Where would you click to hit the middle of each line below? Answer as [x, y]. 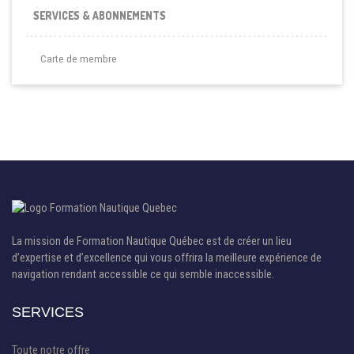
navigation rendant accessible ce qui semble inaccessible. [143, 275]
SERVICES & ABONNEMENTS [99, 16]
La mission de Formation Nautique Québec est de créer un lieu [152, 241]
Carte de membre [78, 58]
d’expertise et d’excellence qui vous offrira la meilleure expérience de [167, 258]
